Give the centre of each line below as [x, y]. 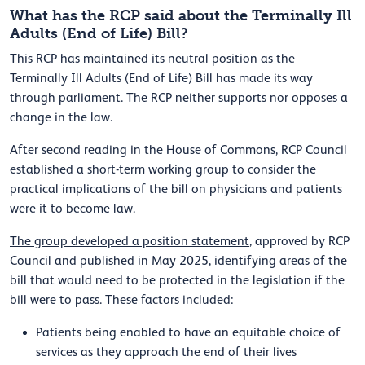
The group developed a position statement [130, 242]
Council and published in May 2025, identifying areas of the [178, 261]
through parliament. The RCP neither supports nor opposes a [179, 98]
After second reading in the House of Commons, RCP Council [178, 150]
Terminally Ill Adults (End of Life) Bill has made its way [161, 79]
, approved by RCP [299, 242]
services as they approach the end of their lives [166, 352]
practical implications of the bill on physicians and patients [176, 189]
